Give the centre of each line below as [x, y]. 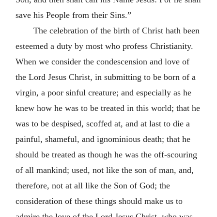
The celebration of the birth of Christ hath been [116, 30]
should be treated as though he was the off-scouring [106, 154]
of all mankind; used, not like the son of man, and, [105, 170]
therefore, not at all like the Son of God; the [93, 185]
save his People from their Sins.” [73, 15]
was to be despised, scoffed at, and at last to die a [103, 123]
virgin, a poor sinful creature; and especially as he [103, 92]
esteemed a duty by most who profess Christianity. [104, 46]
